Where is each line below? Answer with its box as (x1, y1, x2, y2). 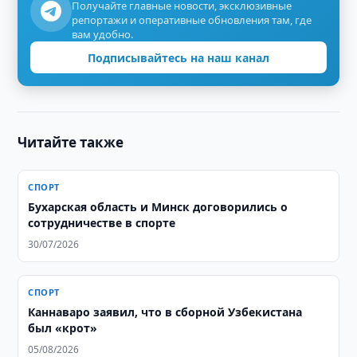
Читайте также (18, 133, 124, 151)
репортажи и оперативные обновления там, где (72, 13, 312, 27)
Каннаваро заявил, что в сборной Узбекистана (28, 304, 303, 320)
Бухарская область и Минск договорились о (28, 199, 288, 214)
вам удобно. (72, 27, 134, 41)
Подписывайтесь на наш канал (88, 49, 269, 65)
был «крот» (28, 320, 98, 335)
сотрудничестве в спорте (28, 215, 176, 230)
